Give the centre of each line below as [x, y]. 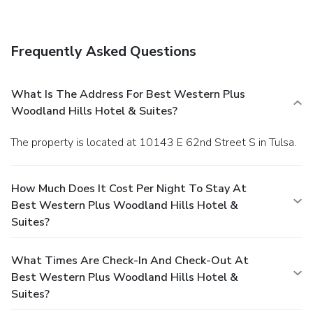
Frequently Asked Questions [103, 51]
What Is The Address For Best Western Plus [128, 94]
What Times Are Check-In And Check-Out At [130, 260]
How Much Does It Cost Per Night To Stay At [129, 188]
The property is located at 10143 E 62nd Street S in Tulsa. [156, 142]
